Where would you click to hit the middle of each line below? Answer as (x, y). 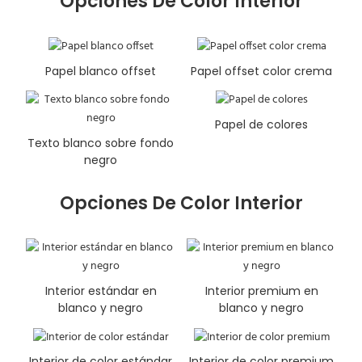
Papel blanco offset (101, 71)
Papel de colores (261, 124)
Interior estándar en (101, 291)
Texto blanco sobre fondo (101, 143)
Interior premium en (261, 291)
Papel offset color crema (261, 71)
